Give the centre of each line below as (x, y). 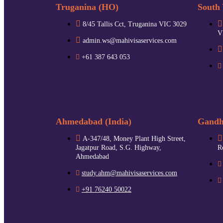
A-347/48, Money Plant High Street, (134, 138)
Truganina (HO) (87, 7)
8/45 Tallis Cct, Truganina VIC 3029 (135, 24)
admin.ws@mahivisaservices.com (130, 40)
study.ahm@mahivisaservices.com (129, 173)
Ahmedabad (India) (94, 121)
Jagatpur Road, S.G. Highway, (118, 147)
